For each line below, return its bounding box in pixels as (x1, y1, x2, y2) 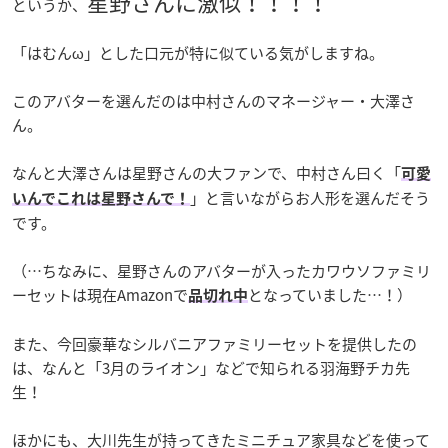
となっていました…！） (248, 283, 412, 306)
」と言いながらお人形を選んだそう (190, 186, 430, 209)
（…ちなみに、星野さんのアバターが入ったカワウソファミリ (12, 259, 431, 282)
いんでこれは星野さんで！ (12, 190, 190, 206)
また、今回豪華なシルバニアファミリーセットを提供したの (12, 332, 417, 355)
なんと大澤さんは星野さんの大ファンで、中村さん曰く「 (12, 161, 401, 184)
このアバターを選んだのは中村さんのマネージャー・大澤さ (12, 89, 415, 112)
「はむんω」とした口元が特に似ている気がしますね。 (12, 41, 384, 64)
